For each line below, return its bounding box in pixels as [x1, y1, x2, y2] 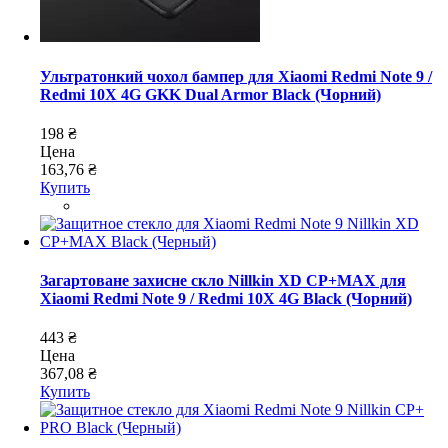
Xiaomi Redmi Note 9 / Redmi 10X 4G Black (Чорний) [40, 290, 412, 308]
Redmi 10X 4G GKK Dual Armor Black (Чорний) [40, 85, 381, 103]
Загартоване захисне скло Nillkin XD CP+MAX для [40, 272, 406, 290]
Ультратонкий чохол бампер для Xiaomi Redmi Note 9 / [40, 67, 432, 85]
